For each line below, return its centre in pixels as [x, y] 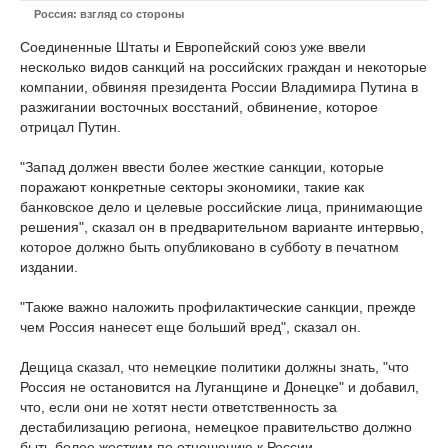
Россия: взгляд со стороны [109, 14]
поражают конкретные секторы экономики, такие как [192, 187]
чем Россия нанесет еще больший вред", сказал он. [190, 327]
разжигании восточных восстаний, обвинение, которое [199, 107]
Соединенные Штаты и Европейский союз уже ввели [193, 47]
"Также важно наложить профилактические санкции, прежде [218, 307]
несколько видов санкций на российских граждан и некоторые [223, 67]
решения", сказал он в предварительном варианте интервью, [222, 227]
